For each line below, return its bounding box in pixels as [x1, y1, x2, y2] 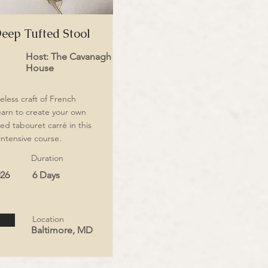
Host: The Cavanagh [26, 51, 111, 62]
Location [32, 214, 64, 224]
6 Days [32, 169, 60, 181]
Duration [31, 153, 63, 163]
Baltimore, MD [31, 224, 93, 236]
